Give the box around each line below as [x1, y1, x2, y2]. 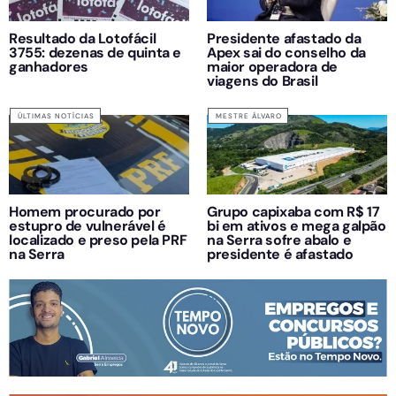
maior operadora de [207, 57, 338, 76]
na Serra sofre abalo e [207, 230, 352, 249]
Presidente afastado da [207, 28, 362, 48]
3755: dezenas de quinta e [9, 42, 182, 62]
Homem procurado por [9, 202, 161, 221]
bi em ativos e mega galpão [207, 216, 386, 235]
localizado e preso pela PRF [9, 230, 187, 249]
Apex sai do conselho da [207, 42, 366, 62]
